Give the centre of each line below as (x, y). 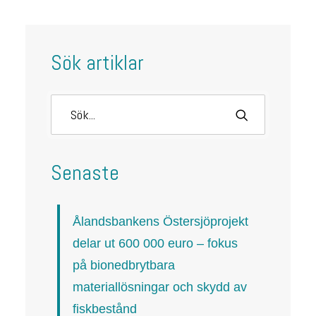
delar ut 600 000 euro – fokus (155, 243)
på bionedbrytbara (124, 265)
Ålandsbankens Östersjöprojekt (160, 221)
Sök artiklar (97, 63)
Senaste (85, 173)
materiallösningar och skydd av (160, 287)
